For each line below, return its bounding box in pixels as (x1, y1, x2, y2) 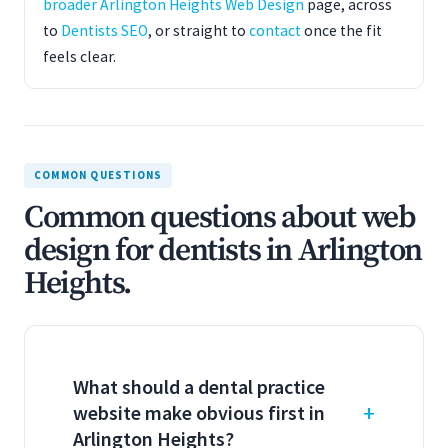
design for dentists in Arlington (24, 231, 422, 271)
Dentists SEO (61, 21, 148, 40)
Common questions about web (24, 198, 416, 238)
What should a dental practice (73, 374, 325, 399)
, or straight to (148, 21, 249, 40)
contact (249, 21, 301, 40)
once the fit (301, 21, 382, 40)
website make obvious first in (73, 400, 325, 425)
